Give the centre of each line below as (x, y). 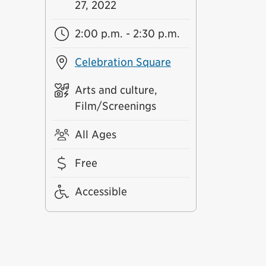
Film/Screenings (115, 106)
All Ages (95, 134)
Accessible (101, 191)
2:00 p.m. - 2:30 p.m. (127, 34)
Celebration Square (123, 62)
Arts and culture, (116, 90)
